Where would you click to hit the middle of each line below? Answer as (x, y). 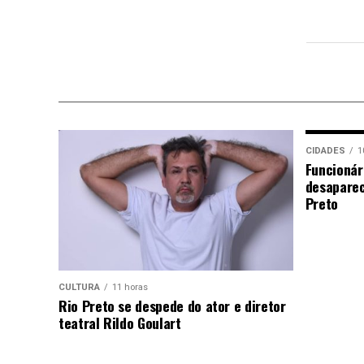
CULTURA (79, 288)
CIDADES (325, 150)
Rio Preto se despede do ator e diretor (172, 306)
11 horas (130, 288)
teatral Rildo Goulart (120, 323)
